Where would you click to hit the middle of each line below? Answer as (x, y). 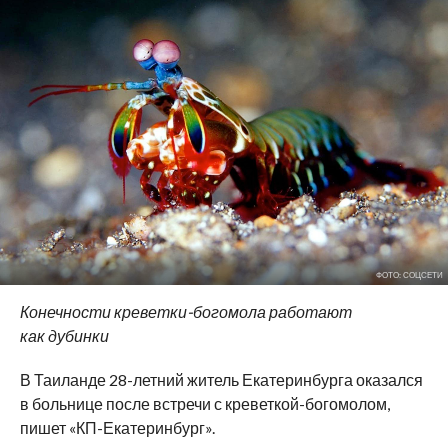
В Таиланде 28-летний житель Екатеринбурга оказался (221, 379)
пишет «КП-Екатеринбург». (117, 427)
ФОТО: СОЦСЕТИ (409, 274)
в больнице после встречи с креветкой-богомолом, (204, 403)
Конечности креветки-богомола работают (185, 311)
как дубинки (64, 335)
